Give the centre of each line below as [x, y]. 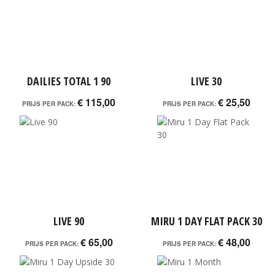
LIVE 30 [206, 81]
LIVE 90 [69, 221]
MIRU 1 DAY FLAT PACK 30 [206, 221]
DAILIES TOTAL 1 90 [69, 81]
